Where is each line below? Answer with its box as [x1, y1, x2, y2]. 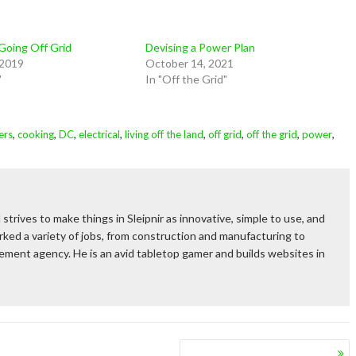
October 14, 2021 [145, 56, 234, 70]
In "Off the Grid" [145, 72, 227, 86]
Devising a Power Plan [145, 41, 255, 54]
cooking [17, 128, 54, 141]
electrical [79, 128, 120, 141]
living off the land [125, 128, 203, 141]
